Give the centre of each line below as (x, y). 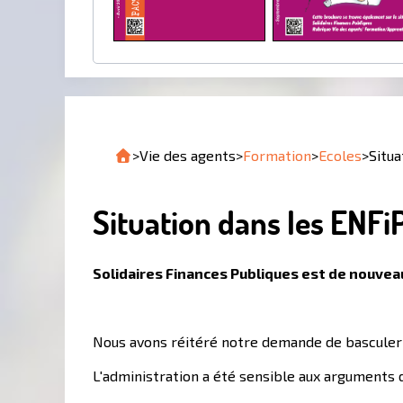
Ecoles (340, 155)
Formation (277, 155)
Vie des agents (188, 155)
